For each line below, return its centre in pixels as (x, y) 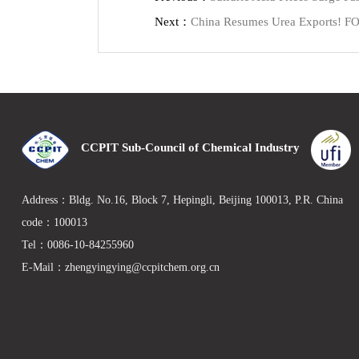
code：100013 (54, 223)
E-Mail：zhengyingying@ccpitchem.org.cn (120, 268)
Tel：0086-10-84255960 (77, 245)
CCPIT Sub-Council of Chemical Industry (190, 148)
